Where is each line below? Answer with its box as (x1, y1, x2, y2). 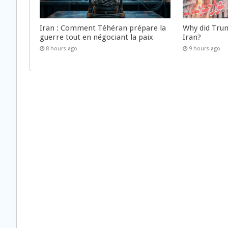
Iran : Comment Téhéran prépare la (40, 23, 166, 33)
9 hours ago (189, 45, 221, 52)
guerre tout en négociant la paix (40, 32, 153, 42)
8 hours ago (46, 45, 77, 52)
